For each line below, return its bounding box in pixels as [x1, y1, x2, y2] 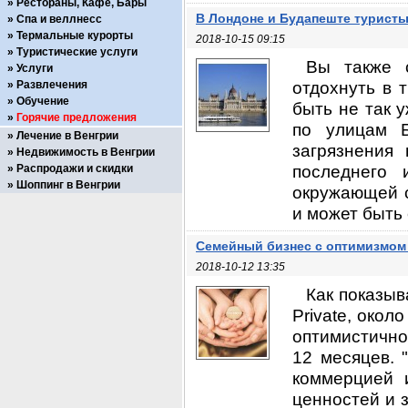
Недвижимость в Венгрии [16, 146, 155, 158]
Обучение [16, 95, 69, 107]
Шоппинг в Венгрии [16, 178, 120, 191]
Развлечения [16, 78, 87, 91]
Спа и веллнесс [16, 13, 102, 25]
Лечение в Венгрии [16, 129, 118, 142]
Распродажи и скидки [16, 162, 133, 175]
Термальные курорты [16, 29, 133, 42]
